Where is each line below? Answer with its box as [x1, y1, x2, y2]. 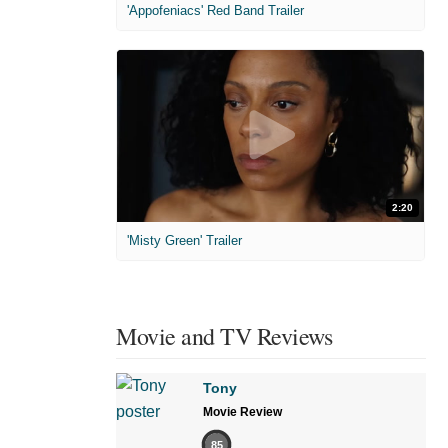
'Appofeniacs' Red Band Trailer [127, 2, 304, 18]
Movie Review [203, 405, 282, 420]
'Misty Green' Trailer [127, 233, 242, 249]
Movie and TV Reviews [116, 320, 332, 353]
